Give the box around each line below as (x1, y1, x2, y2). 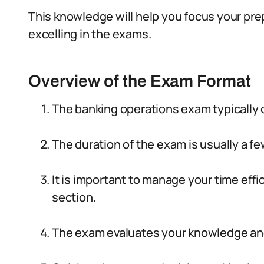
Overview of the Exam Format (28, 72, 251, 90)
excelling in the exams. (28, 26, 151, 42)
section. (52, 189, 96, 205)
